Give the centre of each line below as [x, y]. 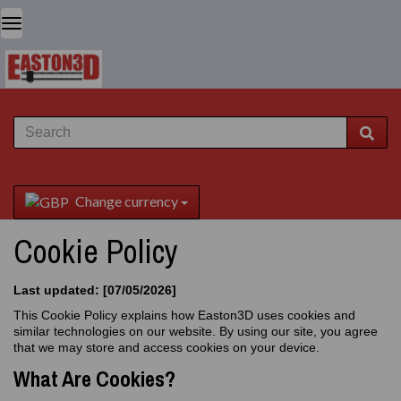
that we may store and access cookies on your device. [166, 347]
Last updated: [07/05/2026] [95, 290]
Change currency [127, 201]
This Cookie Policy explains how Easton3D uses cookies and [184, 315]
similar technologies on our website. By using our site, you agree [196, 331]
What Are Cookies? [94, 379]
